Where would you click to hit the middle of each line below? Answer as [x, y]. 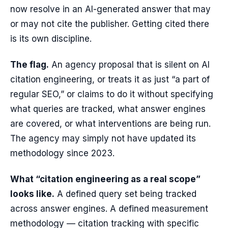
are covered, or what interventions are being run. [110, 124]
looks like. [32, 194]
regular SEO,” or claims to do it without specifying [112, 94]
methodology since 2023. [62, 153]
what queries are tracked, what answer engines [108, 109]
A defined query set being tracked [125, 194]
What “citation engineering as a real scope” [105, 179]
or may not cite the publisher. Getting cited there [110, 24]
